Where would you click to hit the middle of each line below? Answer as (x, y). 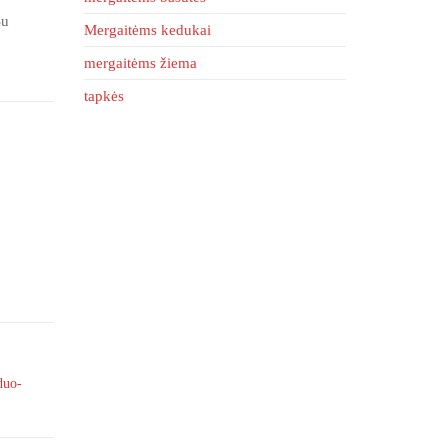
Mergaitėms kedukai (147, 30)
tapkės (103, 96)
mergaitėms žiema (140, 63)
